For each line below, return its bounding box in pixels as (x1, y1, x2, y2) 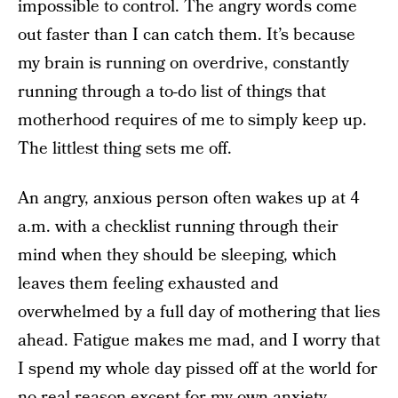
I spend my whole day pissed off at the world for (18, 357, 378, 381)
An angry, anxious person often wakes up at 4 (18, 187, 360, 211)
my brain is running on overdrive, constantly (18, 52, 349, 76)
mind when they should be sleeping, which (18, 243, 337, 267)
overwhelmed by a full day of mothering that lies (18, 300, 380, 324)
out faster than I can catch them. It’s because (18, 23, 355, 47)
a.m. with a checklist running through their (18, 215, 338, 239)
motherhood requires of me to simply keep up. (18, 108, 367, 132)
